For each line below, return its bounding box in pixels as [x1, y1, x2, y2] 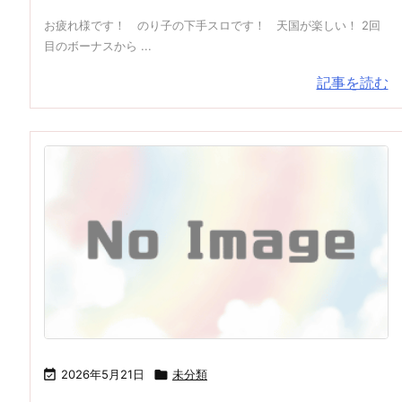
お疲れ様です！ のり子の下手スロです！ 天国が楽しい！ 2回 [44, 17, 380, 32]
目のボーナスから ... [44, 38, 152, 53]
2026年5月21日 [61, 367, 144, 382]
